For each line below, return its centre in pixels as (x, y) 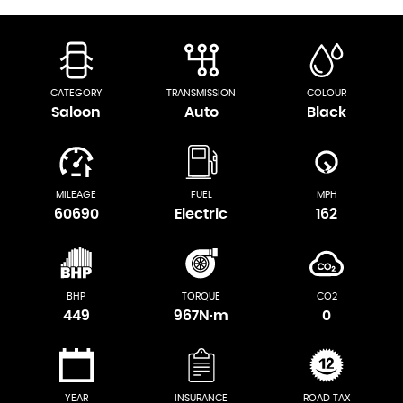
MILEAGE (76, 195)
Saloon (76, 113)
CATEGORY (76, 94)
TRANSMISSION (201, 94)
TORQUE (201, 297)
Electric (201, 215)
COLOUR (327, 94)
